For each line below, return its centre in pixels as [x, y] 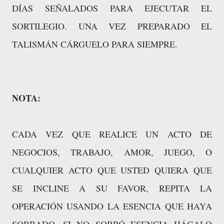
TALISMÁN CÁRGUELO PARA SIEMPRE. [95, 44]
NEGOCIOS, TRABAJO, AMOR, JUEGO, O [112, 152]
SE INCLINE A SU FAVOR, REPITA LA [112, 188]
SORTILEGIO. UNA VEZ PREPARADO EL [112, 26]
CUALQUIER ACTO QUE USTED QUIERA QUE [112, 170]
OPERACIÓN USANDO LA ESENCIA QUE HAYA [112, 206]
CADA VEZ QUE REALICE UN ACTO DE [112, 134]
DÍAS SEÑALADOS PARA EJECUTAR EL [112, 8]
